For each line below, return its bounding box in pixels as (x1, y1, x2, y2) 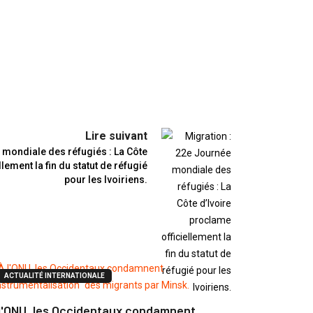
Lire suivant (85, 129, 147, 143)
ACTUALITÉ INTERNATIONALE (4, 272, 105, 280)
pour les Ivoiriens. (64, 174, 147, 186)
